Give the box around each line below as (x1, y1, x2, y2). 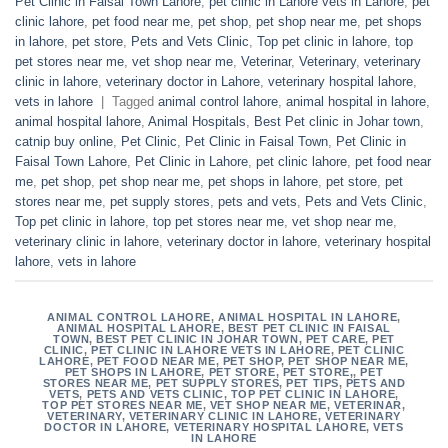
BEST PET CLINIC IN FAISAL (227, 321, 391, 334)
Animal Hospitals (148, 114, 246, 130)
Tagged (112, 94, 158, 110)
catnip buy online (15, 134, 113, 150)
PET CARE (305, 332, 366, 345)
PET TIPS (286, 376, 339, 389)
